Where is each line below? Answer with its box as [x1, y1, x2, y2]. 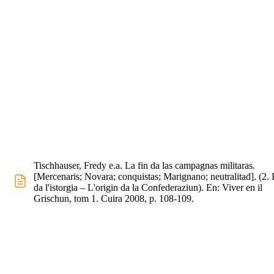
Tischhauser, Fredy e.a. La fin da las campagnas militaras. [34, 160, 255, 171]
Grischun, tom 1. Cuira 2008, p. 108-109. [34, 193, 194, 204]
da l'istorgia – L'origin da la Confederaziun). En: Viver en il [34, 182, 262, 193]
